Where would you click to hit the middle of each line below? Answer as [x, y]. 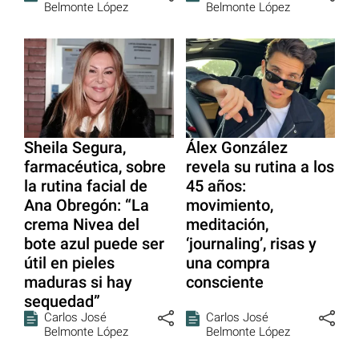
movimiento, [229, 205]
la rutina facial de [86, 186]
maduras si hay [78, 282]
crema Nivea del [82, 224]
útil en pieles [69, 262]
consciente [224, 282]
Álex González [236, 147]
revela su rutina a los [260, 166]
